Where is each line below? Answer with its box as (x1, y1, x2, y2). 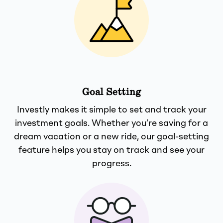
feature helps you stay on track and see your (18, 145, 205, 155)
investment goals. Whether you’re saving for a (15, 118, 208, 128)
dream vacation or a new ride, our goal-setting (14, 132, 209, 141)
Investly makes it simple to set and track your (16, 105, 207, 114)
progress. (92, 159, 131, 168)
